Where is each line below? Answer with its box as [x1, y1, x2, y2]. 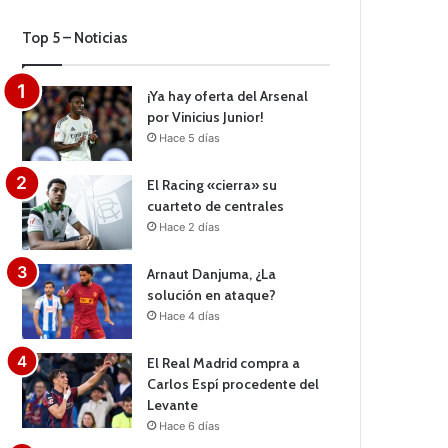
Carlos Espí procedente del [147, 374, 320, 393]
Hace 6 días [159, 418, 221, 433]
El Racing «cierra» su [147, 175, 278, 194]
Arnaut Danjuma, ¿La [147, 264, 277, 283]
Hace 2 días [159, 219, 221, 234]
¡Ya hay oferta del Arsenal [147, 86, 309, 105]
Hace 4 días [159, 308, 221, 323]
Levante [147, 395, 199, 414]
